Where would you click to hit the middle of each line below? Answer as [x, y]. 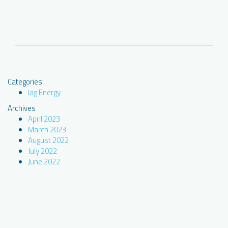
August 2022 [48, 140]
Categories [25, 81]
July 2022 [42, 151]
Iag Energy [44, 92]
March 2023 [47, 129]
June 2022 [44, 161]
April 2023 [44, 119]
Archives [22, 108]
